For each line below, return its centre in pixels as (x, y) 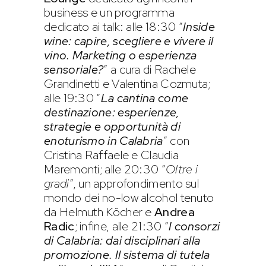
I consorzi (194, 226)
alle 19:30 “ (72, 98)
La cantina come (145, 98)
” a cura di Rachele (150, 69)
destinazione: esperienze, (112, 112)
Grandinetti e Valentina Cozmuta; (127, 83)
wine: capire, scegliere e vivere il (129, 41)
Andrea (173, 212)
